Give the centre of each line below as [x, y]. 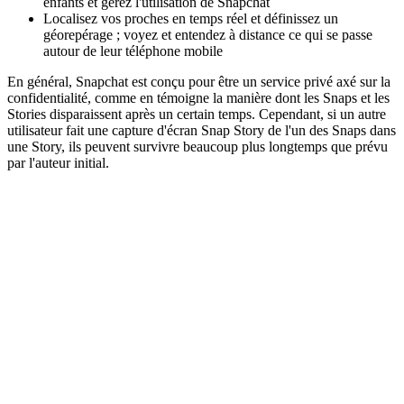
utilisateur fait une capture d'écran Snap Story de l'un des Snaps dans [202, 131]
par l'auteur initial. [58, 163]
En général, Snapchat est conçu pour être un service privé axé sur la [199, 82]
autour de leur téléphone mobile [133, 51]
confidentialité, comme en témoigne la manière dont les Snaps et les [198, 98]
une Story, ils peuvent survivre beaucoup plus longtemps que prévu [197, 147]
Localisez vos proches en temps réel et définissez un [191, 19]
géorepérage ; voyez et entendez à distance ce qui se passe [208, 35]
